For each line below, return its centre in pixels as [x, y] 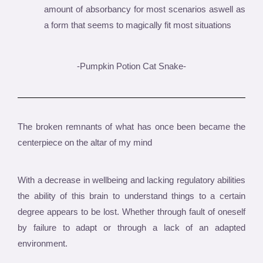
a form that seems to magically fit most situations [138, 25]
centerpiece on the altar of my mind [85, 142]
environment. [43, 243]
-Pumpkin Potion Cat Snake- [131, 66]
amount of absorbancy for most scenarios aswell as [145, 9]
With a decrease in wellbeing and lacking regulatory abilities [131, 180]
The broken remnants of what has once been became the [131, 126]
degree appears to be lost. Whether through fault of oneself [131, 211]
